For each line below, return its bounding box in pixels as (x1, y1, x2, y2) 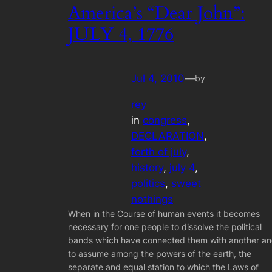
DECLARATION (131, 129, 204, 142)
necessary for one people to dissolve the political (68, 221, 262, 232)
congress (143, 114, 187, 126)
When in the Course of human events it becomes (68, 208, 260, 219)
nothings (131, 192, 173, 205)
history (131, 161, 163, 174)
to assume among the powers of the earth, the (68, 248, 251, 259)
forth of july (131, 145, 186, 158)
